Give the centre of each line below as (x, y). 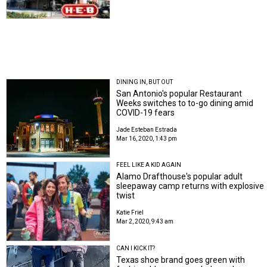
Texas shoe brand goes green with (181, 260)
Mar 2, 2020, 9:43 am (145, 222)
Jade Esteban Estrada (147, 129)
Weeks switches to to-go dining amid (185, 103)
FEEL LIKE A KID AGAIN (149, 165)
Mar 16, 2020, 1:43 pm (147, 138)
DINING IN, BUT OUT (145, 82)
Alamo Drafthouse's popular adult (180, 177)
